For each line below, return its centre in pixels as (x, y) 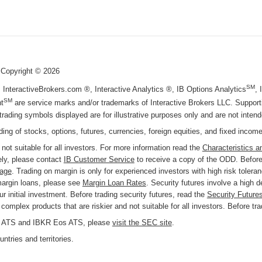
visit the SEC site (142, 222)
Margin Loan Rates (114, 182)
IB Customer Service (99, 159)
